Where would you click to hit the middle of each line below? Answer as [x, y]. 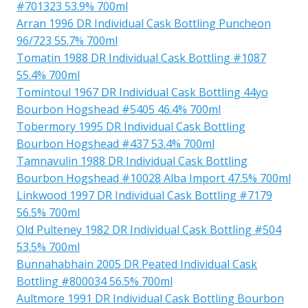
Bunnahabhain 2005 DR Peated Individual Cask [137, 264]
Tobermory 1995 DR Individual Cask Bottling [131, 126]
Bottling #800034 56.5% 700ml [95, 281]
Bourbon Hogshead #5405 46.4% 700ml [119, 109]
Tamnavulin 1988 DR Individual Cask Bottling [132, 161]
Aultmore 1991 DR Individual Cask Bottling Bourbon [150, 298]
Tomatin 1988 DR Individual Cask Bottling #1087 [141, 57]
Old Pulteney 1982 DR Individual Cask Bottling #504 [149, 229]
